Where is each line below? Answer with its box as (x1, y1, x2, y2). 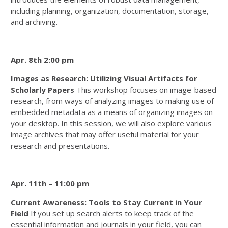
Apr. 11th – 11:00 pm (11, 178, 89, 188)
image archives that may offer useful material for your (11, 129, 199, 139)
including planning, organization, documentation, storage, (11, 6, 209, 16)
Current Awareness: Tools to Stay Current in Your (11, 197, 202, 207)
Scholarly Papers (11, 84, 74, 95)
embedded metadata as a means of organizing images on (11, 107, 213, 117)
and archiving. (11, 17, 58, 27)
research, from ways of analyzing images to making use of (11, 96, 214, 106)
